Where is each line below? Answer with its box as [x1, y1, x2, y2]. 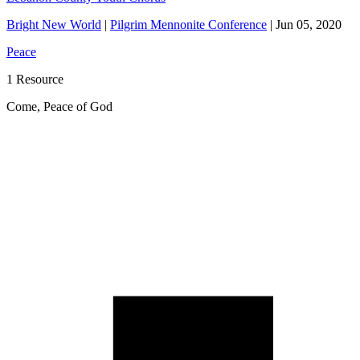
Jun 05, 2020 [276, 18, 342, 32]
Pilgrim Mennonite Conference [110, 18, 267, 32]
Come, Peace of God [6, 100, 112, 114]
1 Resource [6, 72, 63, 87]
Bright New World [6, 18, 101, 32]
